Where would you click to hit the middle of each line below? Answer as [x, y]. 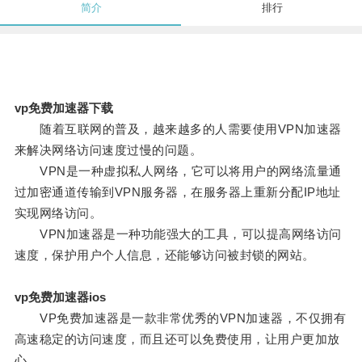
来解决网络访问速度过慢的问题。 [108, 150]
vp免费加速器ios [60, 297]
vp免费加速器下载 [63, 108]
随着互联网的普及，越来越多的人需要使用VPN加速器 [178, 129]
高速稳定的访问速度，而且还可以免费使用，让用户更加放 [177, 339]
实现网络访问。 [58, 213]
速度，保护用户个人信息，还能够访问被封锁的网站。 [164, 255]
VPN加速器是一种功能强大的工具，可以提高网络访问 [178, 234]
